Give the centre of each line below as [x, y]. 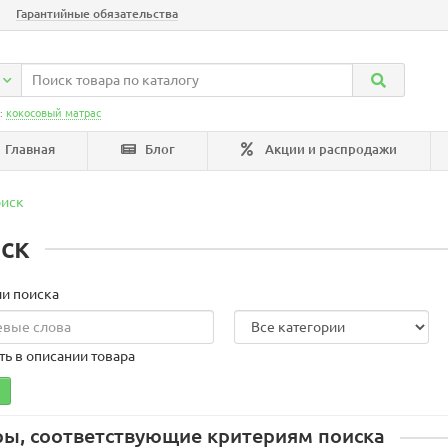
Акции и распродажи [329, 149]
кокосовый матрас [53, 113]
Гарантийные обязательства [97, 13]
